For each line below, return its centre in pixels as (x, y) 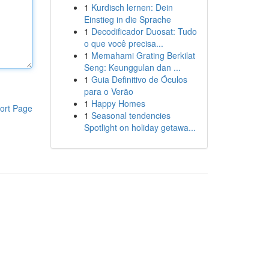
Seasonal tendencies (131, 115)
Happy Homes (118, 103)
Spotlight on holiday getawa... (140, 127)
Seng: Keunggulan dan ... (132, 67)
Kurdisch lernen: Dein (132, 7)
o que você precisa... (123, 43)
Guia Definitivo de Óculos (139, 79)
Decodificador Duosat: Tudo (144, 31)
